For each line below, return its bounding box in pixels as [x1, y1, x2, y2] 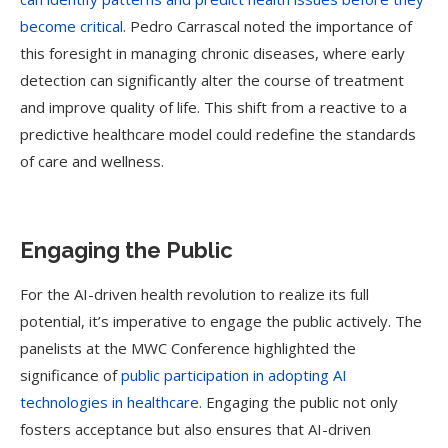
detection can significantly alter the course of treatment [20, 70, 404, 90]
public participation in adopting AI [121, 365, 347, 385]
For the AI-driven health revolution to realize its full [20, 284, 369, 304]
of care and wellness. [20, 151, 164, 171]
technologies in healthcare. [20, 392, 202, 412]
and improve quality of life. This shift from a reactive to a [20, 97, 407, 117]
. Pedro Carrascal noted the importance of [123, 16, 412, 36]
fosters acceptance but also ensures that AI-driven [20, 419, 371, 439]
